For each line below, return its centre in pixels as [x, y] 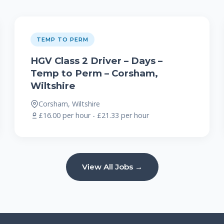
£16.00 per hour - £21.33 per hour [94, 115]
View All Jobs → [112, 167]
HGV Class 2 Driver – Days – [97, 61]
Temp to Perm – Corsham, [94, 73]
